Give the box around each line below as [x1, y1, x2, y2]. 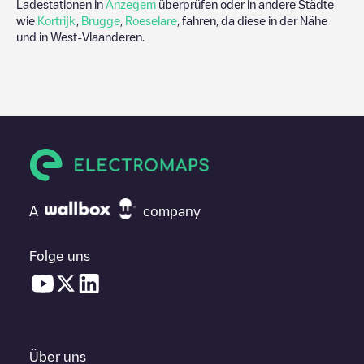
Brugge [81, 14, 120, 26]
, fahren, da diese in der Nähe [177, 14, 327, 26]
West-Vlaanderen [50, 30, 142, 42]
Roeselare [125, 14, 177, 26]
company [143, 204, 201, 218]
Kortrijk [37, 14, 76, 26]
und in [16, 30, 50, 42]
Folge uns [29, 249, 90, 262]
